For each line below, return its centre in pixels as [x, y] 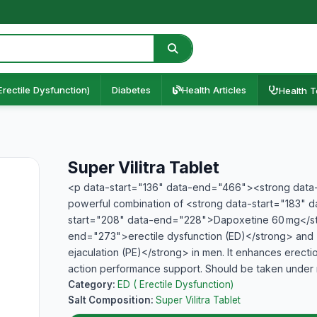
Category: [93, 284]
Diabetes [131, 90]
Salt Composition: [112, 300]
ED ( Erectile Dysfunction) [175, 284]
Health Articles [214, 90]
